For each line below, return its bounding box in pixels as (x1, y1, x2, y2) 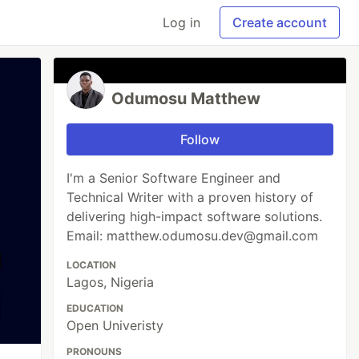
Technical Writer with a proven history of (67, 189, 314, 205)
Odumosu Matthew (111, 89, 261, 108)
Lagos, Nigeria (67, 274, 155, 290)
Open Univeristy (67, 317, 164, 333)
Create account (232, 14, 327, 30)
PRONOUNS (67, 345, 123, 357)
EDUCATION (67, 302, 124, 314)
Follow (180, 131, 220, 147)
